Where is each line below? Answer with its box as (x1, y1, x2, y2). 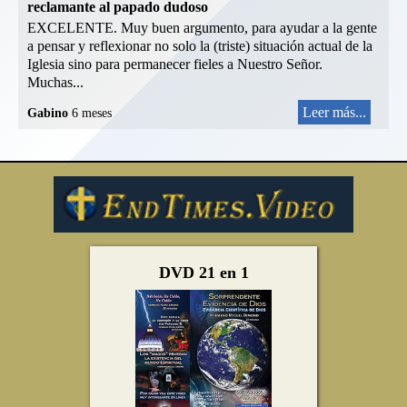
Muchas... (27, 74, 84, 91)
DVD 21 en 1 (158, 263, 249, 283)
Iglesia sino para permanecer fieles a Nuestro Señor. (27, 56, 323, 73)
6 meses (72, 106, 112, 121)
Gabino (27, 106, 72, 121)
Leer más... (303, 104, 366, 121)
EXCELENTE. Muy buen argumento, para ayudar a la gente (27, 20, 377, 36)
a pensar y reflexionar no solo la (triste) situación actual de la (27, 38, 372, 55)
